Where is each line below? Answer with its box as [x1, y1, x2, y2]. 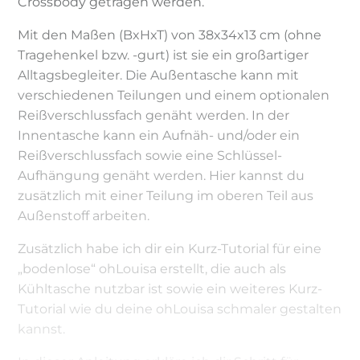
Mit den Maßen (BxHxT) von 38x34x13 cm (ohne [18, 27, 322, 43]
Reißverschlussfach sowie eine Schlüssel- [18, 147, 283, 163]
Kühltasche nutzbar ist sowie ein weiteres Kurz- [18, 280, 323, 297]
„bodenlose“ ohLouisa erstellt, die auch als [18, 260, 287, 276]
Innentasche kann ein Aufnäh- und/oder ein [18, 127, 301, 143]
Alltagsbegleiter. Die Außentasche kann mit [18, 67, 300, 83]
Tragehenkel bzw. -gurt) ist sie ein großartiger [18, 47, 309, 63]
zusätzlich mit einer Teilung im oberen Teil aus [18, 187, 314, 203]
